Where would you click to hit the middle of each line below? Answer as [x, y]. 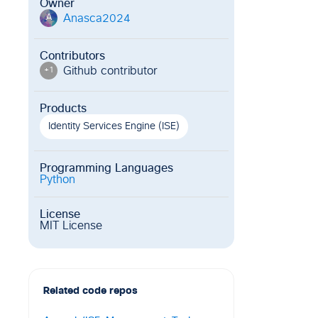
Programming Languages [106, 168]
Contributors [72, 56]
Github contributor [110, 71]
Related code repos [91, 291]
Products [63, 109]
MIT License [71, 226]
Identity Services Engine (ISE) [114, 126]
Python [57, 180]
